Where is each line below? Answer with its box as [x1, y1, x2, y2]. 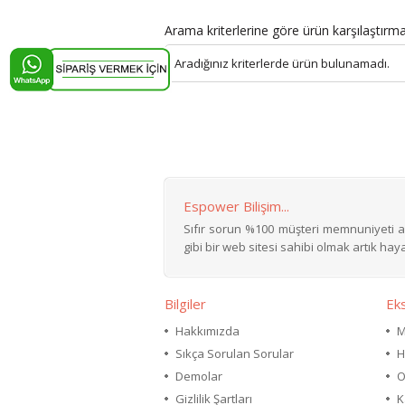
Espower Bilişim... [184, 197, 289, 215]
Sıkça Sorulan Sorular [175, 345, 294, 362]
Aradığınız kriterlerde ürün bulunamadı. [174, 55, 390, 71]
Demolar [175, 368, 222, 384]
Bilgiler [165, 295, 206, 313]
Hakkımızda [175, 323, 240, 339]
